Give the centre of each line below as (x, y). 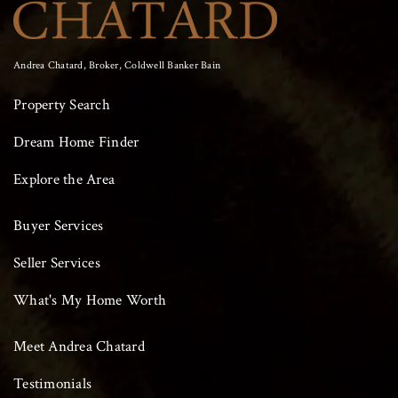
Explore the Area (64, 179)
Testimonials (52, 383)
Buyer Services (59, 225)
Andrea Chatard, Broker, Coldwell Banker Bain (117, 65)
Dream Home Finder (76, 142)
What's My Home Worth (90, 300)
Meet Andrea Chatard (79, 346)
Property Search (62, 104)
